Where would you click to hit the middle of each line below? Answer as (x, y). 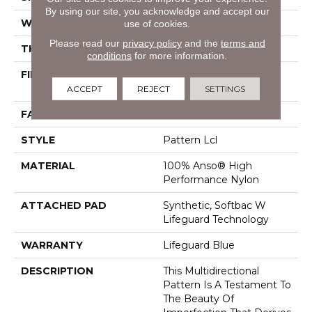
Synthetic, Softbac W (214, 206)
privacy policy (152, 43)
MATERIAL (48, 166)
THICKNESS (51, 49)
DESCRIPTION (57, 271)
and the (201, 43)
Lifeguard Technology (216, 220)
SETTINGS (225, 88)
